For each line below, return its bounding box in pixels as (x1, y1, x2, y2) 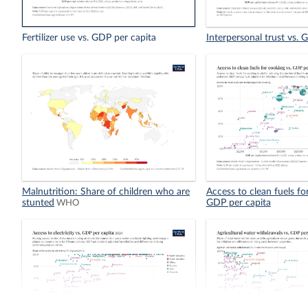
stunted (22, 198, 55, 208)
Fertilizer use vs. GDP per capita (22, 33, 157, 43)
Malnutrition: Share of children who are (22, 187, 190, 197)
